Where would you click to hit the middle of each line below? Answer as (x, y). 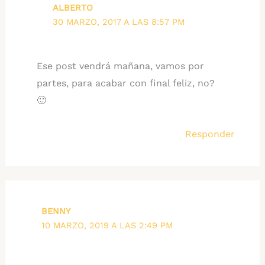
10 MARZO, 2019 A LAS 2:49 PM (107, 226)
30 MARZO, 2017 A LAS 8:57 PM (119, 22)
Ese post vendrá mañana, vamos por (120, 66)
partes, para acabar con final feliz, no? (125, 83)
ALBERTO (73, 8)
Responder (210, 134)
